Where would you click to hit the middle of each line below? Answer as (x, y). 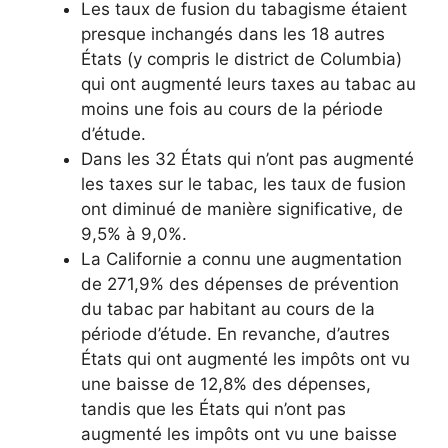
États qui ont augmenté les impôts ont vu (245, 359)
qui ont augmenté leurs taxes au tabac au (248, 84)
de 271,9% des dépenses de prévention (240, 284)
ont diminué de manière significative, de (242, 209)
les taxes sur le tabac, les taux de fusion (243, 184)
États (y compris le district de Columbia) (241, 59)
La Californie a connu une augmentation (241, 259)
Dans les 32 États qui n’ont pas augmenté (247, 159)
